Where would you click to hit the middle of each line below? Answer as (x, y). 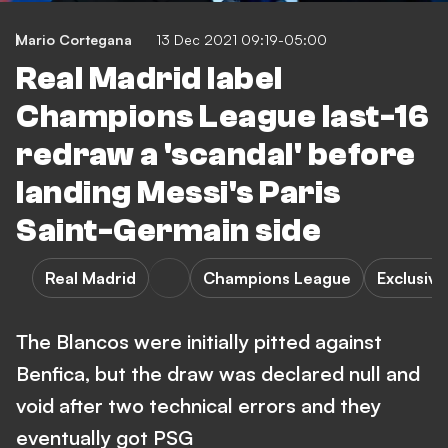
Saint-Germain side (168, 231)
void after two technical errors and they (198, 405)
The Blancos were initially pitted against (199, 341)
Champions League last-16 (222, 117)
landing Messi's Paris (178, 193)
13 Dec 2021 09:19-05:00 (241, 39)
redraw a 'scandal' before (216, 155)
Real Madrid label (149, 79)
